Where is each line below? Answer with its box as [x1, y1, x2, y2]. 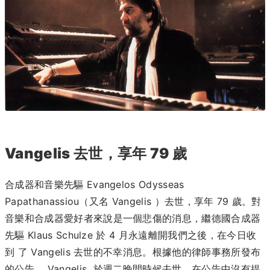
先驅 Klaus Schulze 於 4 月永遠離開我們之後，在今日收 [5, 228, 257, 241]
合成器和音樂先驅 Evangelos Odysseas [5, 178, 184, 190]
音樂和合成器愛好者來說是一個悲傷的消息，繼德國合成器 [5, 212, 261, 224]
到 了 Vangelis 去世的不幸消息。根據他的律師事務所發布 [5, 245, 261, 258]
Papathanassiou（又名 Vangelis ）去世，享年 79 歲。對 [5, 195, 262, 207]
